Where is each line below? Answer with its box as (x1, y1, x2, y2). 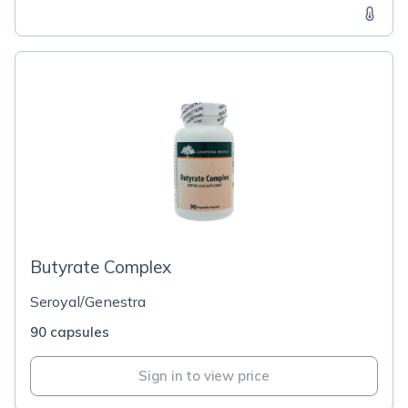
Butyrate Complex (30, 256, 171, 278)
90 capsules (30, 323, 109, 341)
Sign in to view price (138, 367, 270, 384)
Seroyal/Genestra (30, 292, 146, 311)
